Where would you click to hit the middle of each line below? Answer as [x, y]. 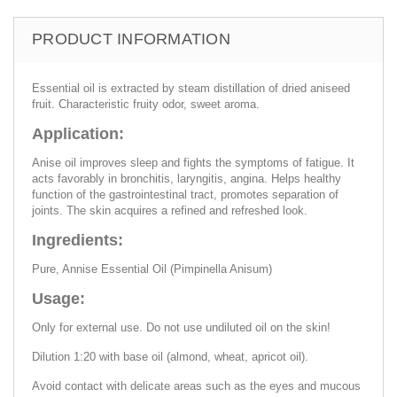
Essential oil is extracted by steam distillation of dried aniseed [191, 88]
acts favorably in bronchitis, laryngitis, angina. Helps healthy [187, 178]
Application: [78, 133]
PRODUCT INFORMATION [131, 39]
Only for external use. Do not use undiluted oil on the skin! [181, 327]
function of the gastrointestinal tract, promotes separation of [185, 194]
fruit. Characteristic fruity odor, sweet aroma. [146, 104]
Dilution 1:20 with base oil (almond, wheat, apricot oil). [170, 356]
